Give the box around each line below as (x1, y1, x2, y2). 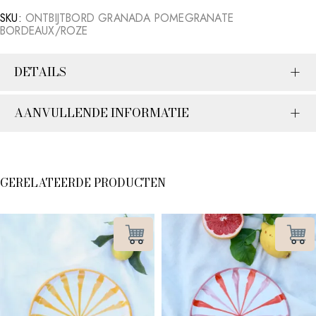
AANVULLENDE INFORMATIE (14, 103, 189, 122)
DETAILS (14, 62, 66, 81)
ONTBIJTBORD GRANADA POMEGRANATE (25, 9, 234, 26)
